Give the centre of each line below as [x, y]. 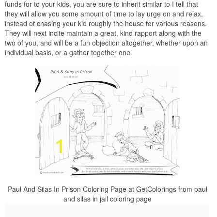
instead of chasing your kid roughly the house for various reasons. [106, 23]
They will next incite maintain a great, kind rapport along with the [103, 33]
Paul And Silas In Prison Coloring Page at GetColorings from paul [107, 189]
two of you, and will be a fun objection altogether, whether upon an [106, 42]
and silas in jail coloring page [107, 198]
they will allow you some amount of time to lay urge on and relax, [104, 13]
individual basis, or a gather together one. [69, 52]
